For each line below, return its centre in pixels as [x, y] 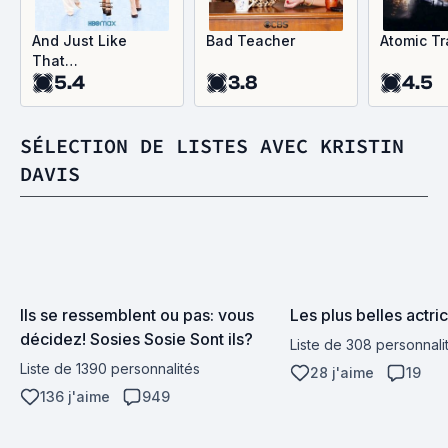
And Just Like [79, 40]
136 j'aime [75, 396]
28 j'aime [342, 372]
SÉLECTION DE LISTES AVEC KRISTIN [212, 145]
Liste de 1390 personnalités [110, 368]
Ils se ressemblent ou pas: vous [137, 315]
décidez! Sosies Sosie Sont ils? [136, 339]
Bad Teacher [250, 40]
